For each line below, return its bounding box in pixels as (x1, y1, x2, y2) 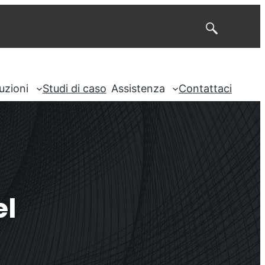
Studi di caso (42, 82, 106, 95)
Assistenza (111, 82, 165, 95)
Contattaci (179, 82, 232, 95)
